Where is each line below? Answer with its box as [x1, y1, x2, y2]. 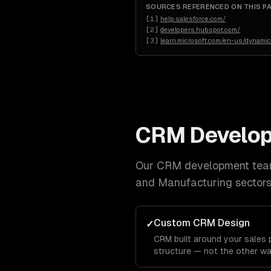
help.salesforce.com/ [160, 15, 226, 22]
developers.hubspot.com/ [160, 26, 240, 33]
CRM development [157, 159, 249, 172]
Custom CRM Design [154, 217, 250, 229]
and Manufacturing [135, 176, 232, 189]
